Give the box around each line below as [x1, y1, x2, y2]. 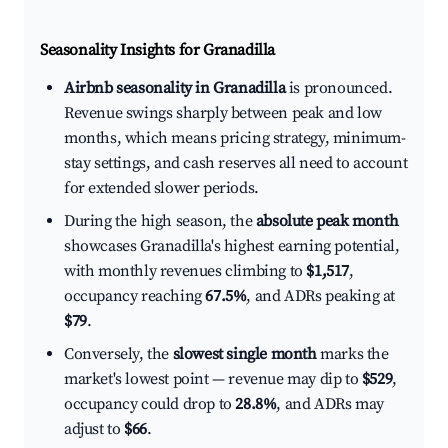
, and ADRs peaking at [246, 286, 396, 307]
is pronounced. [285, 78, 393, 99]
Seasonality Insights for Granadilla [40, 40, 275, 61]
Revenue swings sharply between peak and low [64, 103, 382, 124]
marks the [316, 344, 389, 365]
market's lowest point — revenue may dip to [64, 369, 362, 390]
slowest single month [172, 344, 317, 365]
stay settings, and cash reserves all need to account [64, 153, 408, 174]
